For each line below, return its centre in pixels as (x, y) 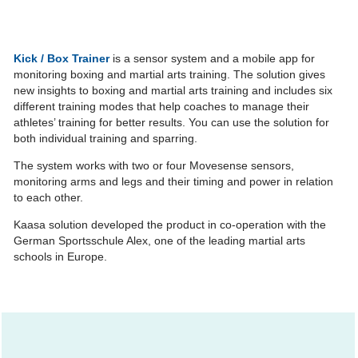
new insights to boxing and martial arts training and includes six (173, 91)
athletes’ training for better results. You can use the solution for (171, 123)
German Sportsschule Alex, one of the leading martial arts (159, 241)
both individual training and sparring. (105, 139)
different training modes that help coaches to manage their (161, 107)
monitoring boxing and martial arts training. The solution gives (169, 75)
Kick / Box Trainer (62, 59)
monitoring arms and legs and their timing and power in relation (173, 182)
